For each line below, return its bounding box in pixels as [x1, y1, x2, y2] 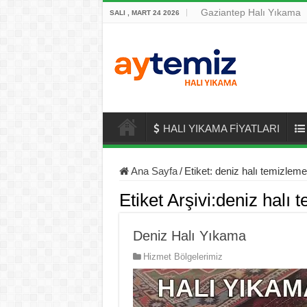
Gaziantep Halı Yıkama [200, 7, 301, 18]
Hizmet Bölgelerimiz [143, 251, 223, 262]
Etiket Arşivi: [119, 190, 216, 210]
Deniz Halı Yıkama [132, 228, 246, 243]
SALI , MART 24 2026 [109, 9, 180, 16]
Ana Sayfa [128, 165, 177, 177]
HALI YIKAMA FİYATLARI [162, 123, 280, 134]
